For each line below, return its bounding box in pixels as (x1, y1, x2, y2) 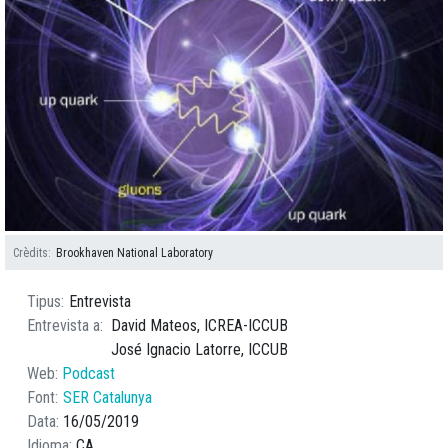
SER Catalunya (63, 388, 153, 408)
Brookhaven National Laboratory (55, 245, 213, 260)
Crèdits (13, 245, 49, 260)
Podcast (62, 364, 115, 384)
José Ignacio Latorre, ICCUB (111, 340, 288, 360)
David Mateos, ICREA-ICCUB (111, 316, 288, 336)
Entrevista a (27, 316, 100, 336)
